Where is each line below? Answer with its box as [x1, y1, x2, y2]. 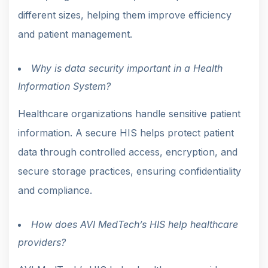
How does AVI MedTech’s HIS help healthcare [31, 218, 238, 230]
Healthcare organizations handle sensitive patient [18, 107, 240, 120]
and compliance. [18, 184, 92, 196]
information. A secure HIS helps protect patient [18, 126, 234, 139]
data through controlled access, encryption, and [18, 145, 237, 158]
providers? [18, 236, 66, 248]
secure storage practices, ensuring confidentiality [18, 165, 241, 177]
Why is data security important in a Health [31, 62, 223, 74]
